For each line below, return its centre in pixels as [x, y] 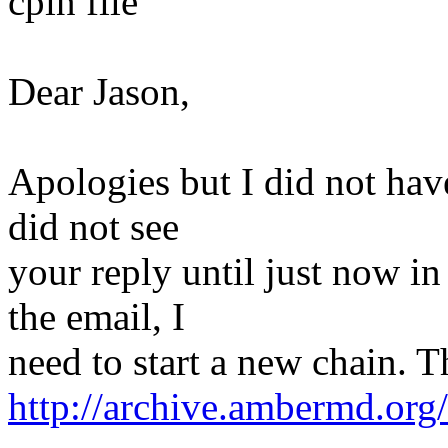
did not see [93, 226]
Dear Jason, [99, 91]
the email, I [96, 316]
